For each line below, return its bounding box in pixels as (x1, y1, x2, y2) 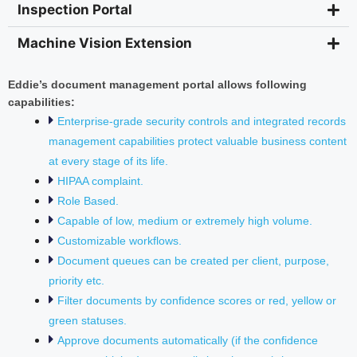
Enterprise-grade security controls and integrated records (57, 114, 346, 127)
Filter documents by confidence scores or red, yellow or (57, 293, 336, 307)
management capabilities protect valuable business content (49, 134, 347, 147)
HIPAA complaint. (57, 174, 143, 187)
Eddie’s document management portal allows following (8, 77, 307, 91)
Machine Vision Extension (18, 34, 192, 51)
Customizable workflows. (57, 233, 182, 247)
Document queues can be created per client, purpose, (57, 253, 329, 267)
